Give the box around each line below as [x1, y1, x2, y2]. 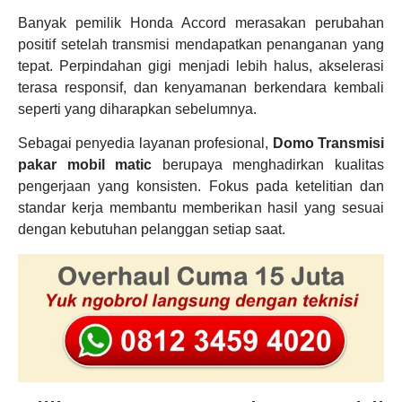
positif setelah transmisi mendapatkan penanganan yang [18, 36, 384, 52]
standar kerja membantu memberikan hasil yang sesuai [18, 200, 384, 216]
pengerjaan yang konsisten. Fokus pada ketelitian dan [18, 179, 384, 195]
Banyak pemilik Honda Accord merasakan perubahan [18, 14, 384, 31]
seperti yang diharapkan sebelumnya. [18, 100, 257, 117]
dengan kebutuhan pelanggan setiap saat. [18, 222, 285, 238]
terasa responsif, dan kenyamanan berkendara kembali [18, 79, 384, 95]
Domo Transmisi [272, 135, 385, 152]
